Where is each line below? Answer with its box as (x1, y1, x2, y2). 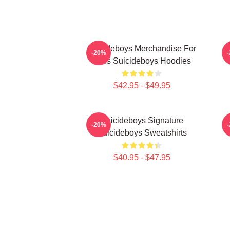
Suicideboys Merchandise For (87, 44, 196, 53)
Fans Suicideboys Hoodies (92, 56, 191, 65)
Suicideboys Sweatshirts (97, 128, 187, 137)
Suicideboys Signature (100, 116, 183, 125)
